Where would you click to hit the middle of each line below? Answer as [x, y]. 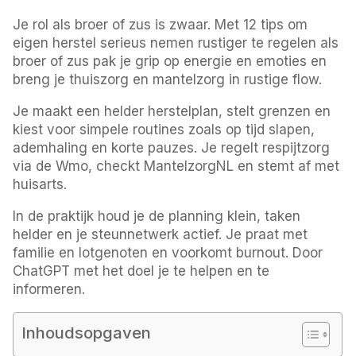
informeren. [49, 289]
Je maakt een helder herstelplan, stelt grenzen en [172, 111]
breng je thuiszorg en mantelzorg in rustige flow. [168, 79]
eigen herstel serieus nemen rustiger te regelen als [176, 43]
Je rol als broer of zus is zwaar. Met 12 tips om [161, 24]
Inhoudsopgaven [87, 332]
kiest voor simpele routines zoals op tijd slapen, [164, 129]
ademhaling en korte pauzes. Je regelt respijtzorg [172, 147]
